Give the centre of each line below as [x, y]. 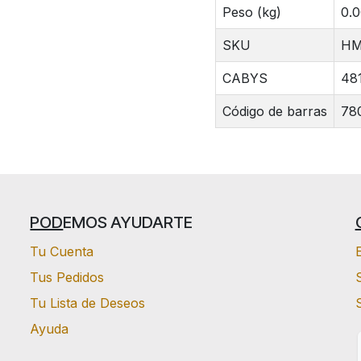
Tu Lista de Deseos [88, 303]
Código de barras [274, 112]
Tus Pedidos [67, 277]
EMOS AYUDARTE [128, 222]
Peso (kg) [251, 12]
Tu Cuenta [62, 251]
